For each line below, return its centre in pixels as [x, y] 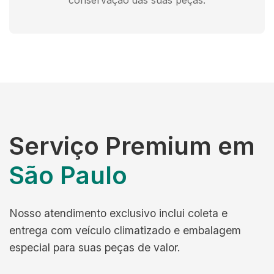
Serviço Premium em [132, 146]
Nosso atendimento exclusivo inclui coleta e [118, 213]
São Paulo [68, 175]
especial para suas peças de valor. [95, 247]
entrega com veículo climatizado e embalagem [125, 230]
